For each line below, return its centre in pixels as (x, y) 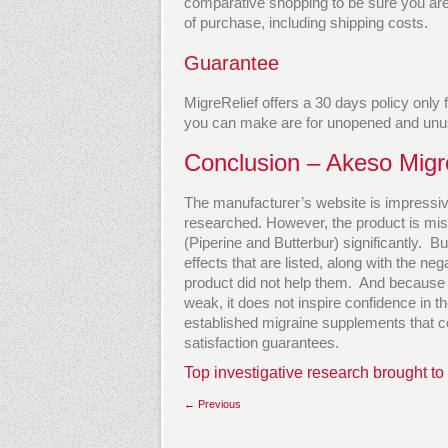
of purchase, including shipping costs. (306, 22)
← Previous (212, 404)
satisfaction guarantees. (261, 342)
